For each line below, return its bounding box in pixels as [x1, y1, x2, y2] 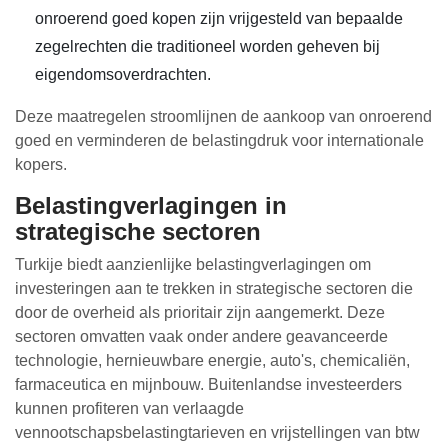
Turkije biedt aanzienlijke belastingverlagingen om [15, 256, 371, 273]
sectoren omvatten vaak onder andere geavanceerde [15, 328, 388, 345]
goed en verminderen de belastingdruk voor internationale [15, 132, 424, 149]
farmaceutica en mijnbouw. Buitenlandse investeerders [15, 376, 402, 393]
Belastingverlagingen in [15, 192, 287, 219]
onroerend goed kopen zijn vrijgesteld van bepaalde [35, 10, 403, 27]
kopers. [15, 156, 67, 173]
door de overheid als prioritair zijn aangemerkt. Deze [15, 304, 385, 321]
